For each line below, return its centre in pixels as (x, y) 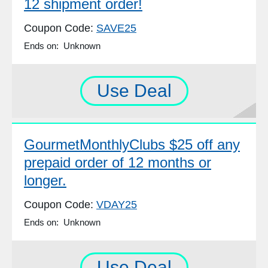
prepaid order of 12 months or (118, 163)
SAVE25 (116, 28)
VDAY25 (117, 205)
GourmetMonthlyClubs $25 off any (132, 145)
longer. (45, 181)
